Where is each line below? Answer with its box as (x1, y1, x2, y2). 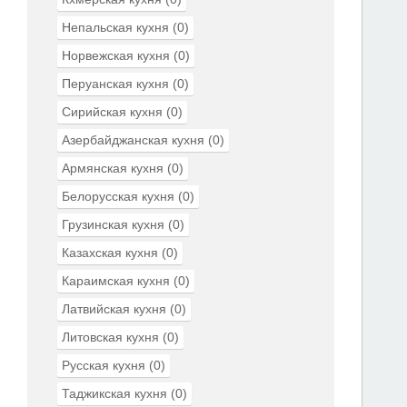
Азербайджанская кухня (62, 133, 204, 147)
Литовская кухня (62, 330, 159, 344)
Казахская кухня (62, 245, 158, 260)
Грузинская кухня (62, 217, 164, 232)
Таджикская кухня (62, 386, 167, 401)
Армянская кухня (62, 161, 164, 175)
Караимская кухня (62, 273, 170, 288)
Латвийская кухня (62, 302, 166, 316)
